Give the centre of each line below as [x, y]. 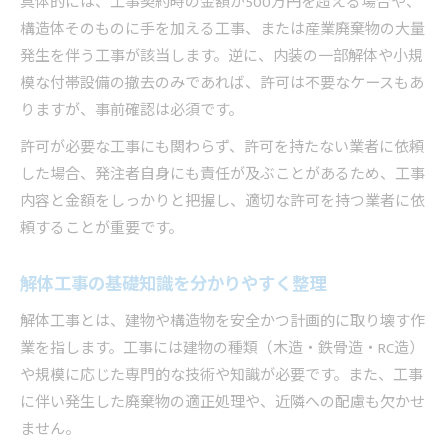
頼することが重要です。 [101, 229]
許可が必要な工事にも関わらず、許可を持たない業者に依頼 [222, 148]
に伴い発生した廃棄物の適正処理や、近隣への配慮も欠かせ [222, 403]
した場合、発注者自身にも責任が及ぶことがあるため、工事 [222, 175]
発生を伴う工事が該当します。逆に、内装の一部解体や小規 [221, 57]
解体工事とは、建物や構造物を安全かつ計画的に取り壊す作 [222, 322]
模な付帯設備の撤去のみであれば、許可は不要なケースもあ [222, 84]
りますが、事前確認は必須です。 [131, 111]
